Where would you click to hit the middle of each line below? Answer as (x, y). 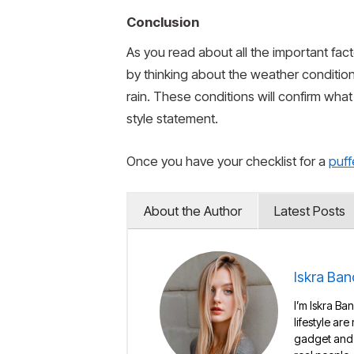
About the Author (193, 211)
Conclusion (163, 22)
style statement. (172, 119)
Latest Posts (310, 211)
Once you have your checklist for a (228, 161)
